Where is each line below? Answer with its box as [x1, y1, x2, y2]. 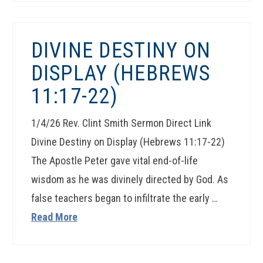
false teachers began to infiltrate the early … [31, 192, 218, 205]
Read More [31, 211, 77, 224]
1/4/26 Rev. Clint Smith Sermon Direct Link [31, 117, 211, 130]
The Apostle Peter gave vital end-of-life [31, 154, 198, 167]
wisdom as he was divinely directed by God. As [31, 173, 228, 186]
